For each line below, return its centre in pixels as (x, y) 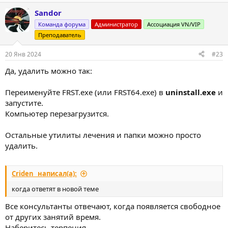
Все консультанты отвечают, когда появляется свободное (113, 206)
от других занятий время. (53, 217)
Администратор (116, 24)
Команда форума (62, 24)
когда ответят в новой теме (55, 189)
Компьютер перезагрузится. (57, 113)
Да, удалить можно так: (49, 70)
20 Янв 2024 (23, 54)
